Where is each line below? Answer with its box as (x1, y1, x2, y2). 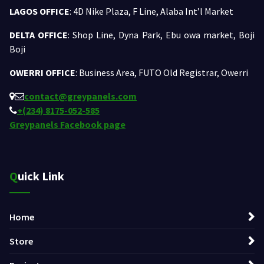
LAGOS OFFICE (9, 5, 70, 18)
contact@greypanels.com (24, 90, 137, 103)
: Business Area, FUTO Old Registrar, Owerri (75, 67, 248, 79)
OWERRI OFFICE (9, 67, 75, 79)
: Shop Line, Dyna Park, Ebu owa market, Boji (68, 29, 255, 41)
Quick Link (18, 169, 64, 184)
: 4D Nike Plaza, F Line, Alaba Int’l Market (70, 5, 233, 18)
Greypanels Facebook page (9, 118, 126, 131)
